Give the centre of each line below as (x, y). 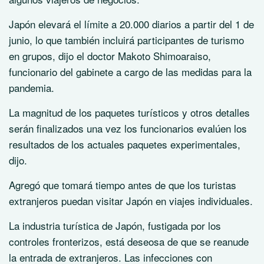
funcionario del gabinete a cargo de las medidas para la (130, 72)
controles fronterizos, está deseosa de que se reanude (129, 241)
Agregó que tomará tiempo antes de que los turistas (123, 185)
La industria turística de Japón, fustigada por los (115, 225)
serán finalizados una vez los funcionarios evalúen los (128, 128)
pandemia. (32, 88)
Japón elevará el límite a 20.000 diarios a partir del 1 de (131, 24)
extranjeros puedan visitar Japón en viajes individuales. (131, 201)
